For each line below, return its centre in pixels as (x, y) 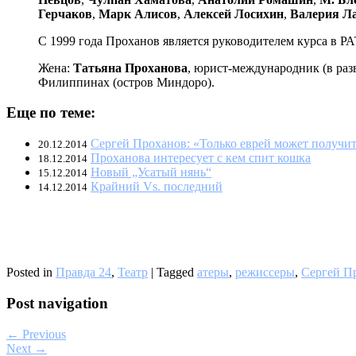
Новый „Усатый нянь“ (151, 172)
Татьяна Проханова (130, 68)
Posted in (31, 273)
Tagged (177, 273)
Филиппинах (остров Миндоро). (126, 82)
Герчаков (65, 14)
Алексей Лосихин (234, 14)
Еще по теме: (51, 113)
